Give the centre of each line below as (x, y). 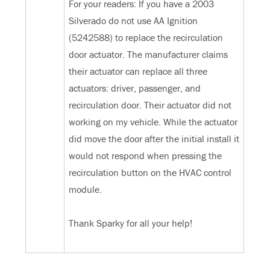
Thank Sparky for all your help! (131, 223)
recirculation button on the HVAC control (150, 173)
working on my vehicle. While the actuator (153, 122)
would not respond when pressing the (146, 156)
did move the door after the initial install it (154, 139)
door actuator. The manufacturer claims (149, 55)
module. (86, 190)
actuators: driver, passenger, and (135, 88)
